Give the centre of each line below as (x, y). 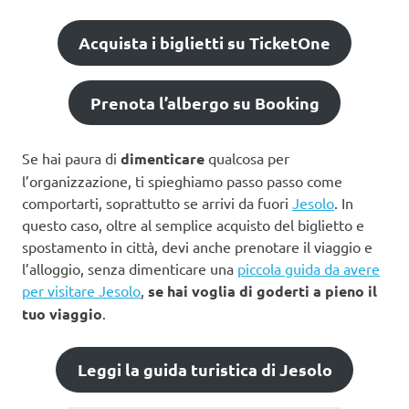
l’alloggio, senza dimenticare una (130, 269)
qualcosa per (247, 158)
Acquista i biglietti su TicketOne (204, 43)
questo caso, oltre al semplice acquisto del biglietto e (193, 225)
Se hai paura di (71, 158)
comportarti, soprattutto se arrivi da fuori (157, 203)
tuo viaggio (62, 314)
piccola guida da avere (309, 269)
